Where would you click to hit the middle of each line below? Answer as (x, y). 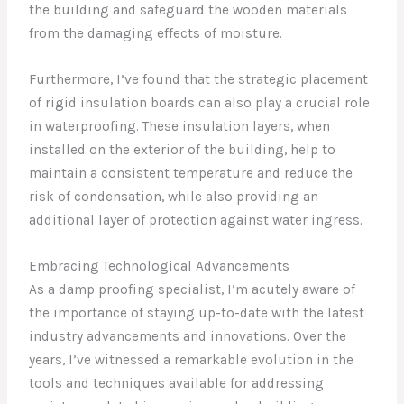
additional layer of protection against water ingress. (196, 220)
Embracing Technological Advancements (160, 266)
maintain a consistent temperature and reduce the (191, 173)
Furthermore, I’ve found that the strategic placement (199, 79)
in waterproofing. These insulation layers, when (180, 126)
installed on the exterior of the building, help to (183, 149)
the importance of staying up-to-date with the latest (197, 312)
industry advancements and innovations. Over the (188, 336)
